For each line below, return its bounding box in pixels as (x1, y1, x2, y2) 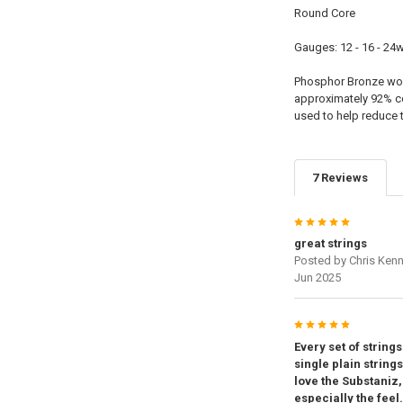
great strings (293, 237, 367, 251)
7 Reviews (312, 170, 369, 184)
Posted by (293, 254, 349, 268)
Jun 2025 (293, 271, 341, 285)
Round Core (293, 5, 355, 20)
